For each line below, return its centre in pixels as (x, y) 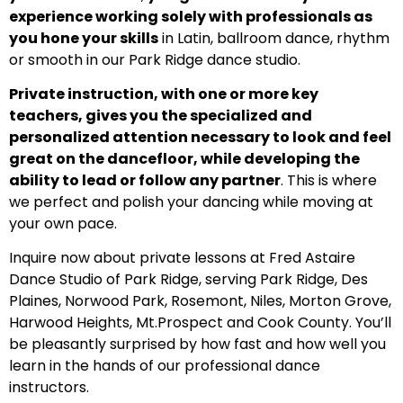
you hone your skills (84, 38)
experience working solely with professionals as (191, 16)
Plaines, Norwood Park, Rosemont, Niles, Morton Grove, (200, 301)
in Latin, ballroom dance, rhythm (274, 38)
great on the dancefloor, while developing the (184, 158)
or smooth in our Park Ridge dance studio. (155, 59)
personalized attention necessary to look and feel (200, 137)
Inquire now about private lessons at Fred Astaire (182, 258)
